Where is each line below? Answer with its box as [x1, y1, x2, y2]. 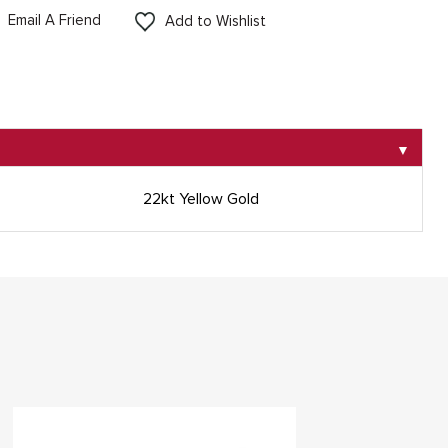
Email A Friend [8, 11, 102, 29]
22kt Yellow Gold [142, 189, 259, 210]
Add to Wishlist [164, 12, 266, 30]
